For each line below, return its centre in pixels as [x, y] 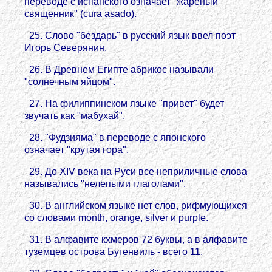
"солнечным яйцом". [70, 82]
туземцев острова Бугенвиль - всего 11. [114, 252]
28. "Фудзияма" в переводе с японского [115, 138]
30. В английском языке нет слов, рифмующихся [136, 206]
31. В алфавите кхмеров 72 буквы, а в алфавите [136, 240]
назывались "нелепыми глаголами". [105, 184]
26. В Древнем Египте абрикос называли [119, 70]
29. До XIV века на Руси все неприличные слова [136, 172]
